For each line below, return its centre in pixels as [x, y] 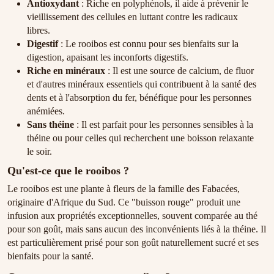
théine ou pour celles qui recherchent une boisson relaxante [140, 138]
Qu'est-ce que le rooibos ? [68, 170]
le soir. [39, 152]
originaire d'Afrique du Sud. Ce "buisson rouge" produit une [124, 202]
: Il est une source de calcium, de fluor [180, 71]
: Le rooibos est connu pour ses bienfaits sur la [148, 44]
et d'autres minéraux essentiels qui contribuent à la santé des [142, 84]
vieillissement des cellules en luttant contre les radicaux [132, 17]
